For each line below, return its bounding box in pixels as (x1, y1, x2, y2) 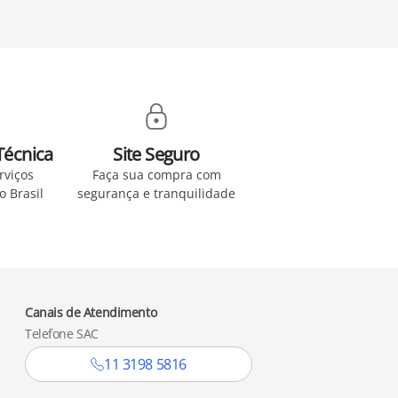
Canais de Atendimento (25, 304, 157, 321)
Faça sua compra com (92, 166, 221, 183)
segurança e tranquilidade (77, 185, 235, 202)
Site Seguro (113, 142, 200, 166)
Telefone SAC (25, 325, 99, 342)
